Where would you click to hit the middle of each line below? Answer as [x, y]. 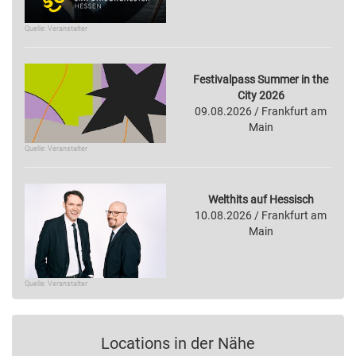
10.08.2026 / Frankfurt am [261, 215]
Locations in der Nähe [178, 343]
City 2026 [261, 96]
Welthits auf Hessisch [261, 199]
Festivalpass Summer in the [261, 80]
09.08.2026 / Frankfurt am [261, 112]
